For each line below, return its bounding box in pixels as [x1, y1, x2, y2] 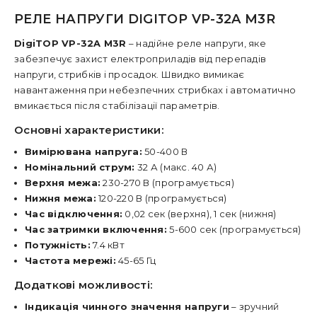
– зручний [229, 301, 279, 312]
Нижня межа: [25, 192, 96, 204]
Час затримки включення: [25, 224, 167, 235]
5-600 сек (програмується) [166, 224, 301, 235]
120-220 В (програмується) [96, 192, 227, 204]
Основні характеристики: [14, 123, 163, 137]
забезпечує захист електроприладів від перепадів [14, 53, 267, 64]
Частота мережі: [25, 255, 116, 266]
